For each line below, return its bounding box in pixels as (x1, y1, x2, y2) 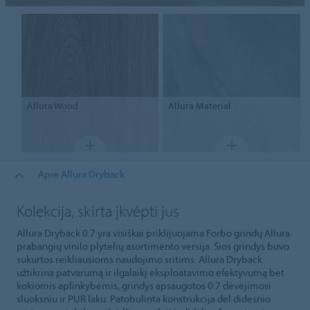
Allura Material (168, 100, 232, 113)
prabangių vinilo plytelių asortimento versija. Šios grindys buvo (17, 239, 289, 253)
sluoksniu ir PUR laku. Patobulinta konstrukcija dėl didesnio (17, 291, 271, 305)
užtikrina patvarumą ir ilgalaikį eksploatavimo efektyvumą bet (17, 265, 284, 279)
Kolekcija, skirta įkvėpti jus (17, 201, 179, 221)
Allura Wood (26, 100, 78, 113)
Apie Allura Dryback (37, 167, 125, 181)
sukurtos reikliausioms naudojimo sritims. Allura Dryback (17, 252, 262, 266)
